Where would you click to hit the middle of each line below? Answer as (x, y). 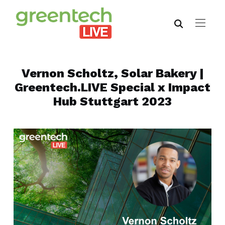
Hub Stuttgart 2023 (113, 101)
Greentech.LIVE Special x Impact (113, 87)
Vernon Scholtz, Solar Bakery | (113, 73)
